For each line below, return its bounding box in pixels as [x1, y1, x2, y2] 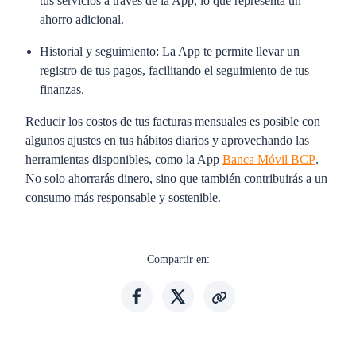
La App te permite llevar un [162, 44, 300, 58]
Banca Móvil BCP [222, 153, 315, 166]
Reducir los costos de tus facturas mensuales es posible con [25, 114, 320, 128]
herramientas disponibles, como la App [25, 153, 222, 166]
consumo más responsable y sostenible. [25, 191, 224, 204]
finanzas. [40, 83, 87, 96]
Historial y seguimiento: [40, 44, 162, 58]
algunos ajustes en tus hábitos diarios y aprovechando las [25, 133, 309, 147]
